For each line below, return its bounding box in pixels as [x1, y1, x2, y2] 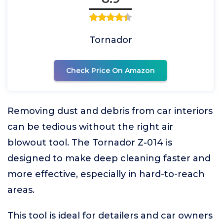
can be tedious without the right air [7, 121, 173, 132]
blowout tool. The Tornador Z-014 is [7, 137, 172, 148]
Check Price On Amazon [66, 66, 155, 75]
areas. [7, 184, 35, 195]
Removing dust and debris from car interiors [7, 106, 213, 116]
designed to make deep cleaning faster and [7, 153, 211, 164]
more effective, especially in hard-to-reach [7, 169, 205, 180]
